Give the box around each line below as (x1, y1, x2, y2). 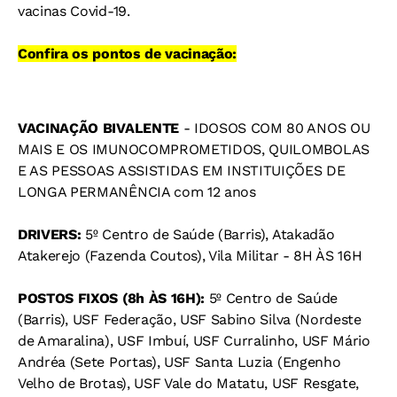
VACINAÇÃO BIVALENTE (18, 120, 183, 137)
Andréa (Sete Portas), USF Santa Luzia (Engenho (18, 354, 341, 371)
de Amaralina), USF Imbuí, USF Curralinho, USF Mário (18, 332, 370, 350)
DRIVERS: (18, 226, 82, 244)
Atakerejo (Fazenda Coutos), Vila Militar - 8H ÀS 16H (18, 247, 362, 265)
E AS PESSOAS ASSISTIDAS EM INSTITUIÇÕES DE (18, 162, 346, 180)
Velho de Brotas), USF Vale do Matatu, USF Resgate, (18, 375, 359, 393)
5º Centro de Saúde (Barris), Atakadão (81, 226, 335, 244)
